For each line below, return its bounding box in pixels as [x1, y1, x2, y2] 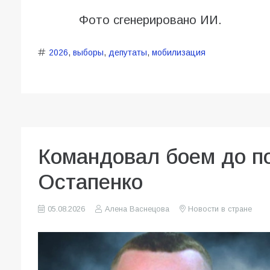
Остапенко [38, 170, 143, 194]
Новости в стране [187, 205, 252, 214]
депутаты [108, 48, 147, 58]
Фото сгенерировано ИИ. [78, 13, 222, 27]
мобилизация [151, 48, 206, 58]
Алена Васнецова [104, 205, 169, 214]
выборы [72, 48, 104, 58]
